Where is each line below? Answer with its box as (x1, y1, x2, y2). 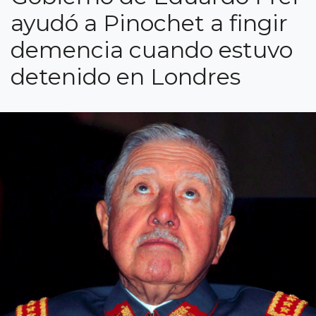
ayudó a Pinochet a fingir (11, 9, 288, 37)
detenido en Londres (11, 63, 241, 90)
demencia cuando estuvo (11, 36, 293, 63)
